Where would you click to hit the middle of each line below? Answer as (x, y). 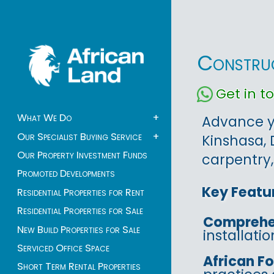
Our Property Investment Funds (82, 155)
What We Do (44, 118)
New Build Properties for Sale (79, 229)
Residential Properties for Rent (81, 192)
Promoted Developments (66, 174)
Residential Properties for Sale (80, 211)
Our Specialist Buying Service (80, 136)
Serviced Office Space (63, 248)
